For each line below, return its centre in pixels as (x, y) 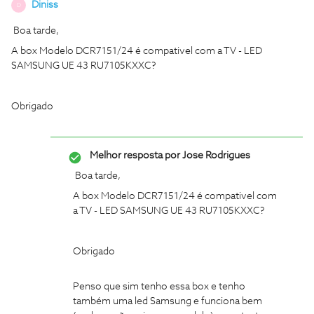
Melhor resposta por (135, 156)
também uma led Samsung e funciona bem (168, 301)
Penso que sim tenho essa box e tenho (159, 287)
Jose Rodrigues (215, 156)
